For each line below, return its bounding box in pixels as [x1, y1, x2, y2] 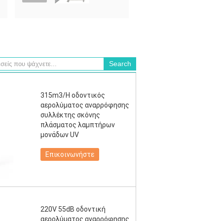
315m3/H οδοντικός [40, 91, 105, 99]
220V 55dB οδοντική [40, 205, 106, 213]
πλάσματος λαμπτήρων [40, 121, 115, 129]
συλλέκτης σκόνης [40, 111, 100, 119]
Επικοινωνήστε [45, 150, 94, 158]
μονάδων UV [40, 131, 79, 139]
